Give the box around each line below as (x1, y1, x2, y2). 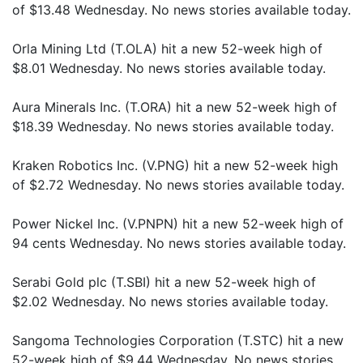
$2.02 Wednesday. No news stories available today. (12, 293, 328, 310)
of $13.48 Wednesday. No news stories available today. (12, 2, 351, 18)
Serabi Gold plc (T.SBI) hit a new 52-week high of (12, 274, 316, 290)
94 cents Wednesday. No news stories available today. (12, 235, 346, 251)
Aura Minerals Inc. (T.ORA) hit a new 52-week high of (12, 99, 337, 115)
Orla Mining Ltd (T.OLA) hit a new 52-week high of (12, 41, 322, 57)
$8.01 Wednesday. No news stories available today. (12, 60, 326, 76)
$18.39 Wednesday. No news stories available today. (12, 118, 334, 135)
